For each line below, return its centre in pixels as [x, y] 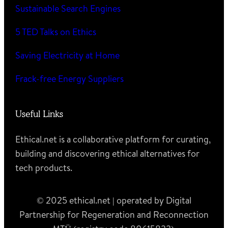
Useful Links [39, 114]
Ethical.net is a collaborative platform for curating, [113, 139]
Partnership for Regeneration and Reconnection [114, 214]
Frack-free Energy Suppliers [70, 79]
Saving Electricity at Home [68, 55]
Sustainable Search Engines [68, 9]
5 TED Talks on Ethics [56, 32]
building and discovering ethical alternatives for [108, 153]
